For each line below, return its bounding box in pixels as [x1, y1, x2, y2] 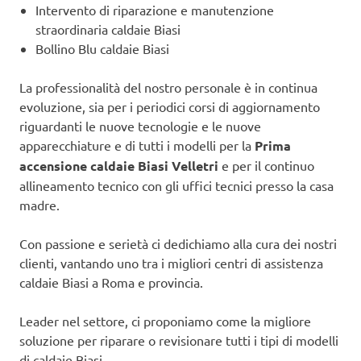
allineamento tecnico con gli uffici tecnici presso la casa [19, 176, 334, 193]
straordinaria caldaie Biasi [35, 20, 180, 37]
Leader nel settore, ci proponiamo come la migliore [19, 312, 311, 329]
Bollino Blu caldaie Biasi [35, 39, 169, 56]
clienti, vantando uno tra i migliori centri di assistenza [19, 254, 323, 271]
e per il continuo [218, 156, 314, 173]
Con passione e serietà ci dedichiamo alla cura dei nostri [19, 234, 337, 251]
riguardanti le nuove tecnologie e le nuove [19, 117, 261, 134]
